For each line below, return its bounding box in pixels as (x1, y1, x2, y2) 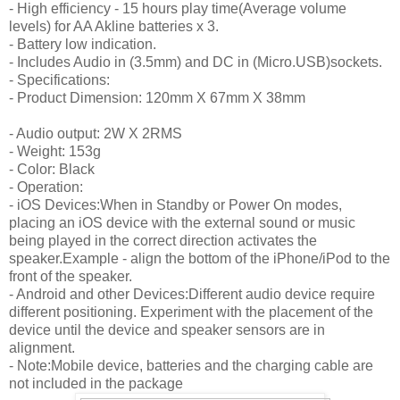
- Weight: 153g (9, 144, 101, 160)
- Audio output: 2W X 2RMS (9, 126, 182, 142)
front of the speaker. (9, 269, 132, 285)
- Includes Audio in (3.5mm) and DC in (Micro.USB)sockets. (9, 54, 382, 71)
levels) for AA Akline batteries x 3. (9, 19, 219, 35)
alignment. (9, 340, 75, 356)
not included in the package (9, 376, 183, 392)
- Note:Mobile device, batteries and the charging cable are (9, 358, 373, 374)
